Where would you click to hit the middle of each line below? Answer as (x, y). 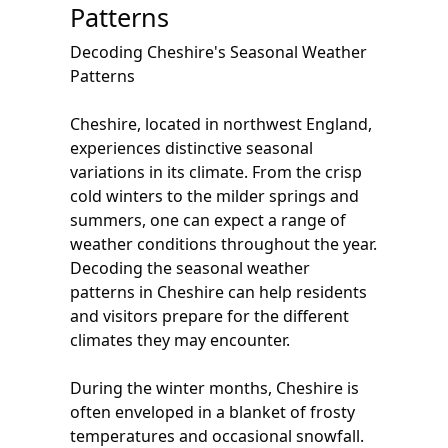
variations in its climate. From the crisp (216, 172)
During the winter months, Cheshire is (214, 388)
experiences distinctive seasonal (191, 148)
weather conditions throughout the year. (223, 244)
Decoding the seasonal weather (190, 268)
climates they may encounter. (180, 340)
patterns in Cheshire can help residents (218, 292)
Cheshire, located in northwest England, (221, 124)
